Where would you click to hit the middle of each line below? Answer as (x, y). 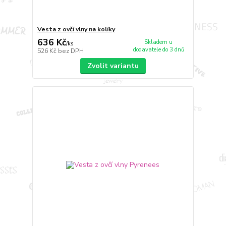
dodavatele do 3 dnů (158, 49)
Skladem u (159, 42)
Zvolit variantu (113, 66)
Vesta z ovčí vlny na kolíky (76, 30)
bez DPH (71, 51)
